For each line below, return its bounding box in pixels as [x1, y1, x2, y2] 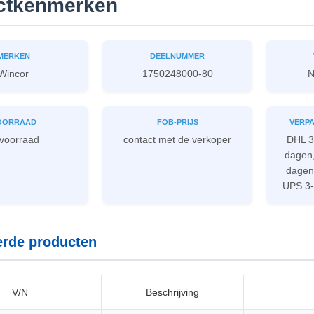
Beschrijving [146, 287, 199, 298]
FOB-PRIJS [156, 118, 198, 126]
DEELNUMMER [150, 52, 205, 60]
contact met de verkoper [123, 134, 231, 145]
